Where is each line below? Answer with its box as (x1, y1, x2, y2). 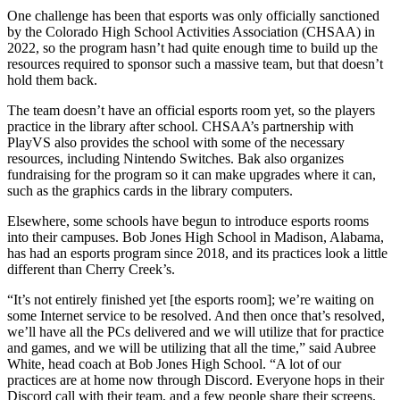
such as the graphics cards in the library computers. (7, 182, 293, 198)
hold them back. (7, 71, 97, 87)
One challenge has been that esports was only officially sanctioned (7, 7, 379, 23)
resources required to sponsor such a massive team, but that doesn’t (7, 55, 383, 71)
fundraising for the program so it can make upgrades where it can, (7, 166, 376, 182)
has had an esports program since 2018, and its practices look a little (7, 245, 387, 261)
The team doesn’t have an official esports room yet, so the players (7, 102, 375, 118)
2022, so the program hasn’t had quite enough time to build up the (7, 39, 378, 55)
